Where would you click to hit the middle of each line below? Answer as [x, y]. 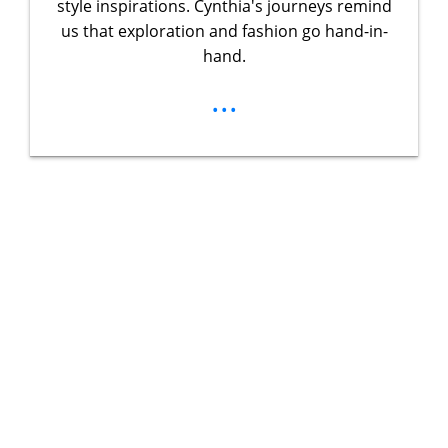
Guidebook [224, 410]
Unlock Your [224, 230]
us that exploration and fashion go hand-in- [224, 30]
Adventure [224, 350]
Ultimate [224, 290]
